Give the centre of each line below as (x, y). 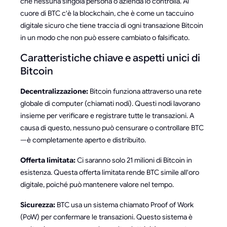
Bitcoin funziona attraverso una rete (145, 91)
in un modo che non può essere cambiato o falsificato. (105, 37)
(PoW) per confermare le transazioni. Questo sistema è (106, 217)
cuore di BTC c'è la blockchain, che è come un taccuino (107, 13)
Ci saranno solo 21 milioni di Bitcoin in (134, 160)
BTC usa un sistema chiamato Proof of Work (124, 204)
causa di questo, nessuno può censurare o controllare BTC (112, 127)
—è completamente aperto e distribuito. (83, 140)
